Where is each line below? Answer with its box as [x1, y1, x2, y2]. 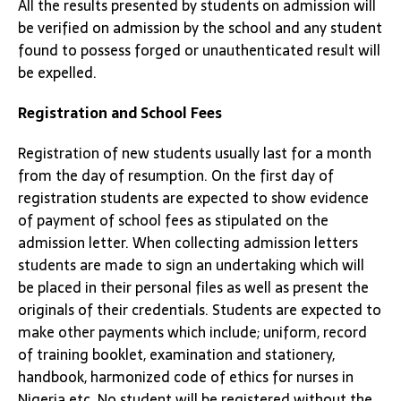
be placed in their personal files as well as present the [18, 276, 369, 299]
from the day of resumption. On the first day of [18, 164, 334, 187]
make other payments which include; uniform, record [18, 320, 367, 344]
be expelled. [18, 61, 97, 84]
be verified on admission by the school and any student [18, 16, 382, 39]
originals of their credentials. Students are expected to [18, 298, 381, 321]
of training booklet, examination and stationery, [18, 343, 335, 366]
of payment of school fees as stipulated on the [18, 209, 328, 232]
